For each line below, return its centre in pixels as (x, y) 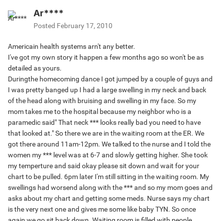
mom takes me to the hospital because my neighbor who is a (100, 112)
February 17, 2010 (85, 26)
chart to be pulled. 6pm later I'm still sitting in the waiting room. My (109, 177)
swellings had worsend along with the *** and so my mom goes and (110, 188)
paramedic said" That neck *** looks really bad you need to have (104, 123)
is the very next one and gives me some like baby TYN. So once (102, 209)
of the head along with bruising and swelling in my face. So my (102, 101)
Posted (45, 26)
